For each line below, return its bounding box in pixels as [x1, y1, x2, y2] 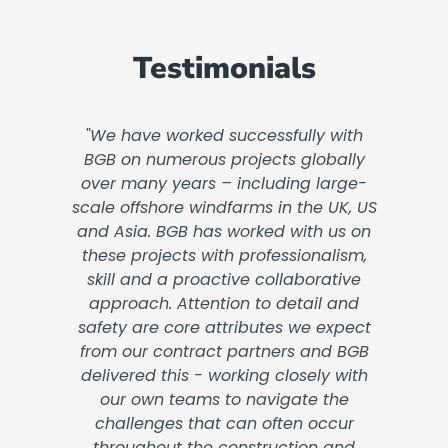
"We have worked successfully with [85, 124, 363, 148]
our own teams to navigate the [99, 388, 349, 412]
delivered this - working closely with [80, 364, 368, 388]
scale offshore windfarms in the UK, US [71, 196, 377, 220]
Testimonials [132, 48, 316, 90]
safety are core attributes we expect [77, 316, 371, 340]
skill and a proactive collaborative [87, 268, 361, 292]
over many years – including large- [81, 172, 367, 196]
